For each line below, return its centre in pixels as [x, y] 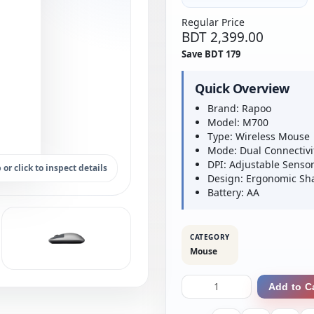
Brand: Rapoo [239, 108]
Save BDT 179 [211, 54]
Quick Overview [242, 88]
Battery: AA [233, 192]
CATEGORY [210, 237]
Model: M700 [238, 122]
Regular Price [213, 22]
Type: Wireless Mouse [259, 136]
